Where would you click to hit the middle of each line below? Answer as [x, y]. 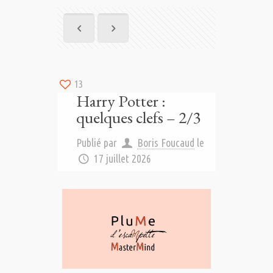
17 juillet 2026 [123, 158]
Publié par [98, 143]
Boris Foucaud [166, 143]
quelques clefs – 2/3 [139, 117]
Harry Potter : [121, 101]
